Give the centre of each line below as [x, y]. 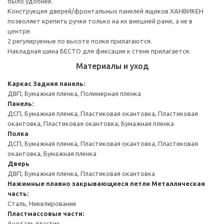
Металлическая [178, 183]
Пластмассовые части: [46, 213]
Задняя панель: [59, 83]
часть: [18, 193]
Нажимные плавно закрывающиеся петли [79, 183]
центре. [19, 31]
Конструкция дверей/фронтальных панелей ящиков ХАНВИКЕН [105, 11]
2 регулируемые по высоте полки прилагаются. [80, 41]
